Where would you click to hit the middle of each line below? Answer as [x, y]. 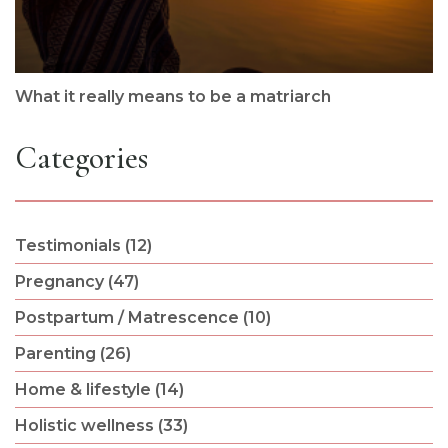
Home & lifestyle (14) [99, 389]
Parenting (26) [72, 353]
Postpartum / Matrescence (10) [142, 317]
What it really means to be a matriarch [172, 96]
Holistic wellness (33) [101, 425]
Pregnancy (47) [76, 281]
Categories [81, 157]
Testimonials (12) [83, 245]
